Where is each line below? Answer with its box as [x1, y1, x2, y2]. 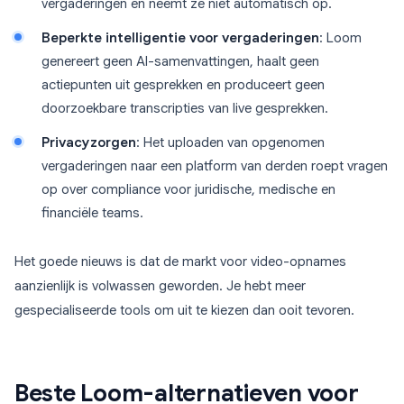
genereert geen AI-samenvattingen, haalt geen [41, 53, 319, 69]
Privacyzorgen [41, 134, 136, 151]
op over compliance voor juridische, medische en [41, 181, 335, 197]
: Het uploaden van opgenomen [136, 134, 325, 151]
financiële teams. [41, 205, 143, 221]
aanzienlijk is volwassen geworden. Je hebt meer [14, 278, 306, 294]
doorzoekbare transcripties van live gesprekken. [41, 100, 328, 116]
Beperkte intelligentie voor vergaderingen [41, 30, 319, 46]
